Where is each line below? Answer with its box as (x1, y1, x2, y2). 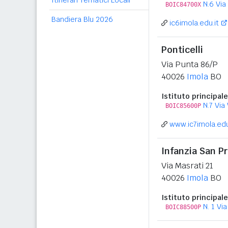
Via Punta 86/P (161, 59, 218, 70)
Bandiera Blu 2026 (51, 15, 113, 24)
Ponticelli (161, 44, 203, 55)
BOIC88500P (165, 204, 201, 211)
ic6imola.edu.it (169, 18, 219, 27)
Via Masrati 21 (161, 160, 213, 171)
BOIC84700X (165, 1, 201, 8)
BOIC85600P (165, 102, 201, 109)
